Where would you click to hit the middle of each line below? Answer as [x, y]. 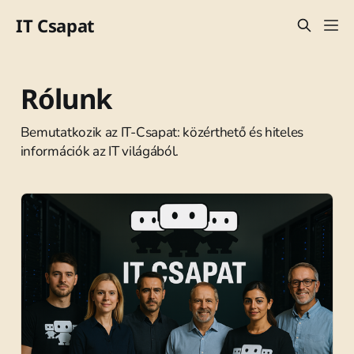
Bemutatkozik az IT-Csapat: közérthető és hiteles [162, 132]
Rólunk [66, 98]
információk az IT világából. [100, 151]
